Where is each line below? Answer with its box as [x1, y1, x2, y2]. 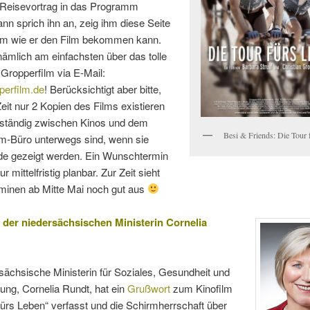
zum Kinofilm [170, 281, 232, 296]
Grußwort [127, 281, 170, 296]
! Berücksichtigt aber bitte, [44, 81, 161, 96]
